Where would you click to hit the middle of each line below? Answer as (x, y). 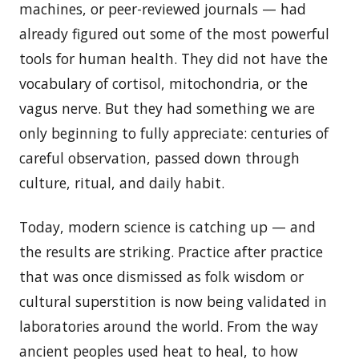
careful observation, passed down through (159, 157)
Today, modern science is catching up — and (167, 226)
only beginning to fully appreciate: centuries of (174, 133)
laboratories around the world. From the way (169, 326)
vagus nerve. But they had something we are (167, 108)
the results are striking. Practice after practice (171, 251)
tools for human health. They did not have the (173, 58)
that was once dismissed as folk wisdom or (161, 276)
